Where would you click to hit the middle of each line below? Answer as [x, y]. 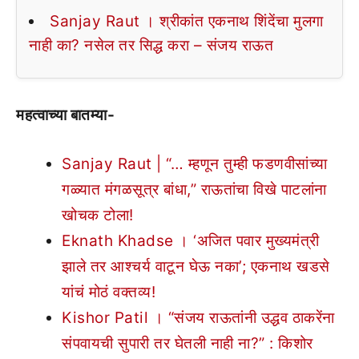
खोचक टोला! [98, 215]
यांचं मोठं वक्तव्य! [109, 292]
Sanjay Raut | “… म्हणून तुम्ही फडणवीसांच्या [195, 163]
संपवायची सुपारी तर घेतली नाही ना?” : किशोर [188, 343]
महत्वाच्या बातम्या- [65, 115]
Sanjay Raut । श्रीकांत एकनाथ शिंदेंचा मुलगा [187, 21]
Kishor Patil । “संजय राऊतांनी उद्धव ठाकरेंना [198, 317]
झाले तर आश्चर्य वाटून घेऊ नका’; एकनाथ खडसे [196, 266]
